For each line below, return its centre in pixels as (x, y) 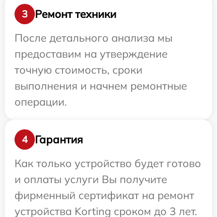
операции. (41, 102)
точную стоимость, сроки (78, 70)
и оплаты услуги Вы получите (91, 179)
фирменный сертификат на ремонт (104, 195)
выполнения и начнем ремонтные (101, 86)
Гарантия (59, 139)
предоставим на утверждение (91, 54)
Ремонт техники (76, 14)
